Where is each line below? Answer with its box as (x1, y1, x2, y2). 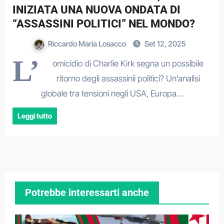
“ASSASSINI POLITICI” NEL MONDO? (12, 17, 195, 30)
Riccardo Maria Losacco (47, 39, 127, 48)
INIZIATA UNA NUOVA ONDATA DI (12, 3, 180, 16)
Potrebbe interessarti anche (24, 186, 149, 198)
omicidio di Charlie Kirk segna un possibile (52, 58, 203, 68)
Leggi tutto (17, 111, 52, 120)
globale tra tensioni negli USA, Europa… (41, 88, 183, 98)
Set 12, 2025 (144, 39, 186, 48)
